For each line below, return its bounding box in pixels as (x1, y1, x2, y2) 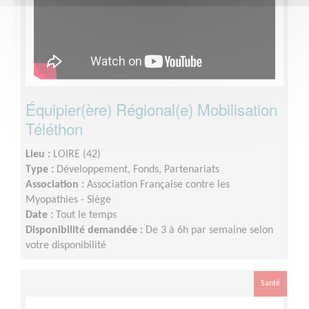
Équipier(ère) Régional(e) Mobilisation (26, 97, 277, 120)
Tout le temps (56, 209, 117, 221)
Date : (26, 209, 56, 221)
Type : (26, 163, 57, 175)
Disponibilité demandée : (26, 224, 146, 236)
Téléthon (26, 117, 83, 139)
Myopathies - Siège (26, 194, 111, 206)
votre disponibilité (26, 239, 106, 251)
